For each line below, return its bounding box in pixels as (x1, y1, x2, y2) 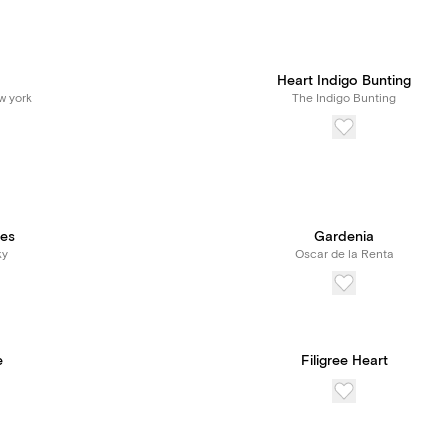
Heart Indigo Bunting (277, 72, 411, 90)
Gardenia (314, 228, 374, 246)
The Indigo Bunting (292, 91, 396, 106)
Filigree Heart (300, 352, 388, 370)
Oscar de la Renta (294, 247, 394, 262)
